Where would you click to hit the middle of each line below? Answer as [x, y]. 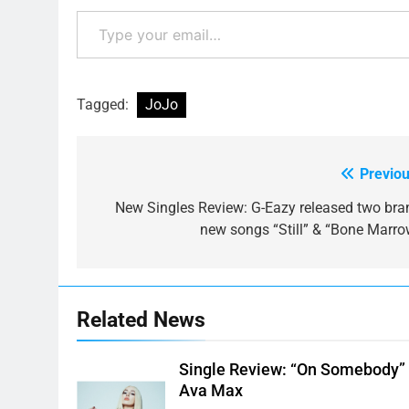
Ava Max [211, 390]
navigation [145, 211]
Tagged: [105, 104]
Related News [141, 319]
